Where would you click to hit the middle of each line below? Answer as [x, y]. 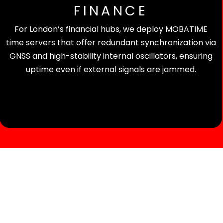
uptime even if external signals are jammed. [111, 70]
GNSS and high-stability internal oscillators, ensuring [111, 56]
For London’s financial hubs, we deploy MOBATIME [111, 29]
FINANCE [111, 11]
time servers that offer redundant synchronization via [111, 43]
